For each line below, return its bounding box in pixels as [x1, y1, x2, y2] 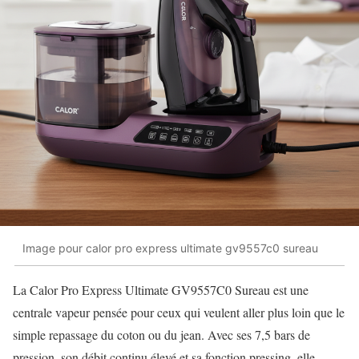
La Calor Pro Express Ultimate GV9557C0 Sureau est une [13, 280, 309, 298]
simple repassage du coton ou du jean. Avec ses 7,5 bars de [13, 325, 310, 343]
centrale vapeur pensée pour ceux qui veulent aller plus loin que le [13, 303, 345, 321]
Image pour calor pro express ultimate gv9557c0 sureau [22, 241, 318, 256]
